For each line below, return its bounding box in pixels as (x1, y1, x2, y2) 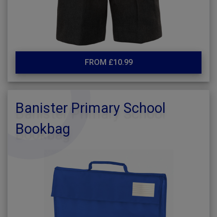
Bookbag (15, 121, 70, 137)
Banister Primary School (15, 100, 166, 116)
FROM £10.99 (84, 58, 133, 67)
